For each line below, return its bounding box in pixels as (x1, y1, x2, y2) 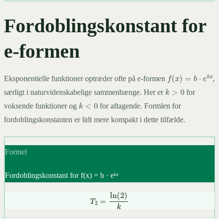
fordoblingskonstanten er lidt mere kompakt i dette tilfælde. (4, 115, 185, 124)
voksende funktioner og (4, 102, 79, 110)
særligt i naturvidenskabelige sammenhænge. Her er (4, 88, 165, 97)
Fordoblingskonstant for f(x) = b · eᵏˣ (4, 171, 119, 179)
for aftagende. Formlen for (98, 102, 181, 110)
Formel (4, 147, 27, 156)
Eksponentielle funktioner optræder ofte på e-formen (4, 74, 167, 83)
